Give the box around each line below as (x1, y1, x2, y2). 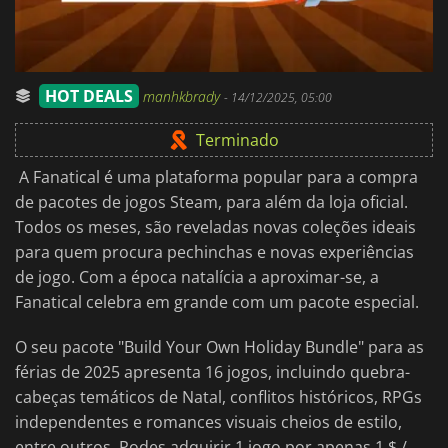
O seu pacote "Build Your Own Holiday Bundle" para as (15, 336, 424, 359)
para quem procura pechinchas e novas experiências (15, 241, 414, 264)
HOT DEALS (45, 85, 133, 108)
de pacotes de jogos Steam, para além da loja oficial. (15, 191, 408, 214)
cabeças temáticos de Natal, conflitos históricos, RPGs (15, 386, 422, 409)
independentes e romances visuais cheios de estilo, (15, 411, 402, 434)
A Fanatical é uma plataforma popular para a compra (15, 166, 418, 189)
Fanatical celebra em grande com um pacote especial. (15, 291, 419, 314)
